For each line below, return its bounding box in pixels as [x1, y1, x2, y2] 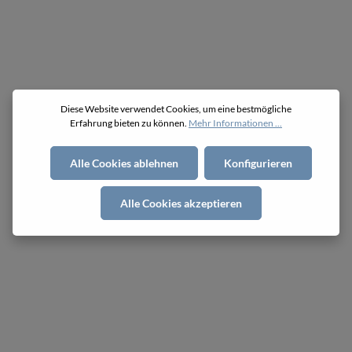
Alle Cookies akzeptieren [119, 196, 242, 210]
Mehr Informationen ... [189, 116, 282, 129]
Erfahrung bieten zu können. [70, 116, 189, 129]
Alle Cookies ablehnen [69, 156, 178, 170]
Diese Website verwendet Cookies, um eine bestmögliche [60, 102, 291, 115]
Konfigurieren [223, 156, 292, 170]
